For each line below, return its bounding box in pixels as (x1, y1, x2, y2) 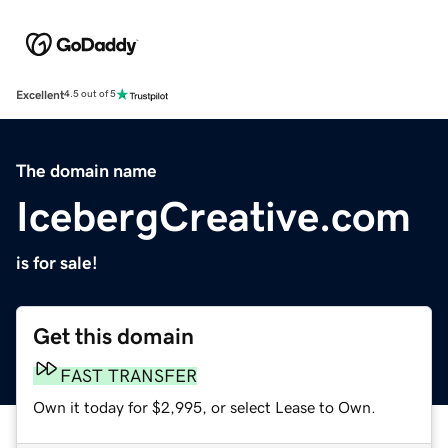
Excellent (16, 88, 64, 101)
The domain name (16, 161, 157, 180)
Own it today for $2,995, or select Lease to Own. (33, 398, 376, 415)
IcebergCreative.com (16, 195, 411, 238)
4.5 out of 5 (64, 89, 116, 100)
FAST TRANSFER (60, 366, 197, 385)
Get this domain (33, 324, 194, 348)
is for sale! (16, 253, 98, 272)
